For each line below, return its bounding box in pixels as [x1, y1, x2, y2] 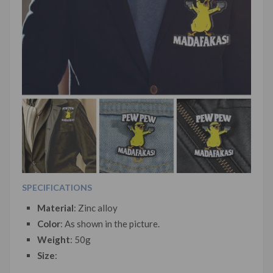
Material [37, 202, 74, 213]
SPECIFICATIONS [22, 182, 92, 193]
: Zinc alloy [74, 202, 118, 213]
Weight [37, 233, 70, 245]
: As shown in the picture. [60, 218, 160, 229]
